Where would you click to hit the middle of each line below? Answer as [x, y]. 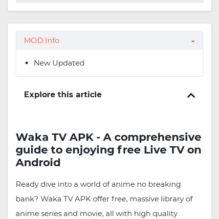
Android [38, 163]
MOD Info [42, 41]
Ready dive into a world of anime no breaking [98, 184]
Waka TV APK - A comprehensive [109, 137]
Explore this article [63, 95]
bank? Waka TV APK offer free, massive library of [104, 199]
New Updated [59, 63]
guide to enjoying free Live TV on [109, 150]
